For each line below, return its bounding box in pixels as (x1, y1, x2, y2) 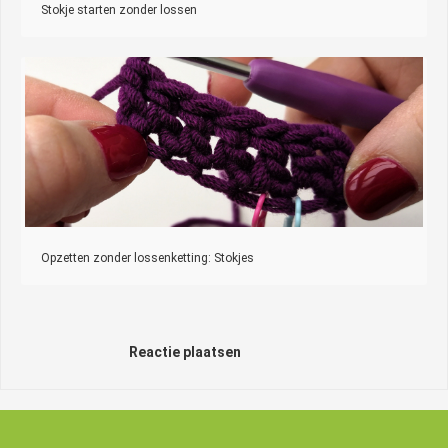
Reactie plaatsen (129, 343, 241, 360)
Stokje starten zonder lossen (41, 2, 197, 17)
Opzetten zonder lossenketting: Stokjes (41, 250, 254, 265)
